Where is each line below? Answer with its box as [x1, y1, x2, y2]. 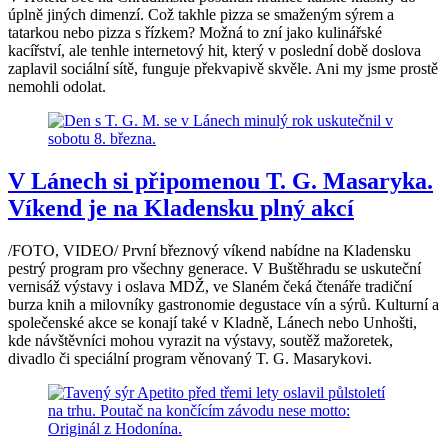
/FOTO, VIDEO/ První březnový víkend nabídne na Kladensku [8, 242, 411, 260]
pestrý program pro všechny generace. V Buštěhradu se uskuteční [8, 260, 421, 278]
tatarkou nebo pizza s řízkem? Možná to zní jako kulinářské [8, 24, 382, 42]
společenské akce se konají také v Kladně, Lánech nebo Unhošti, [8, 314, 417, 332]
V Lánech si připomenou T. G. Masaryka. [8, 168, 433, 195]
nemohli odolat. [8, 78, 106, 96]
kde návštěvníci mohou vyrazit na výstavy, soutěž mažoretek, [8, 332, 393, 350]
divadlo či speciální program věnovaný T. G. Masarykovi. [8, 350, 372, 368]
